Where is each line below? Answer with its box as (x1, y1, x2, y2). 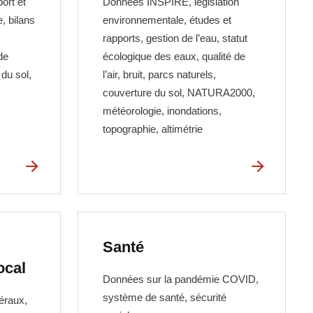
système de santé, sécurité (103, 291, 227, 303)
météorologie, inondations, (103, 105, 222, 117)
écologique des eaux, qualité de (103, 50, 246, 63)
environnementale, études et (103, 14, 232, 27)
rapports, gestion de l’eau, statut (103, 32, 248, 45)
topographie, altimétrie (103, 123, 203, 136)
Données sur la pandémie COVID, (103, 272, 259, 285)
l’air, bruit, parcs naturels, (103, 68, 217, 81)
